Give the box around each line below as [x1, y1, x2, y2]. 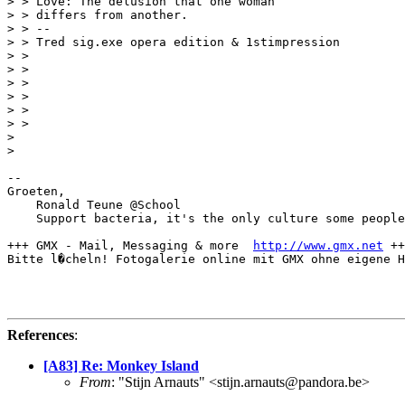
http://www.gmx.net [253, 238, 383, 252]
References [7, 326, 74, 343]
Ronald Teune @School [7, 197, 181, 212]
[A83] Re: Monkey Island [43, 357, 199, 373]
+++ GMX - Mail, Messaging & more [7, 238, 253, 252]
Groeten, [7, 184, 65, 198]
